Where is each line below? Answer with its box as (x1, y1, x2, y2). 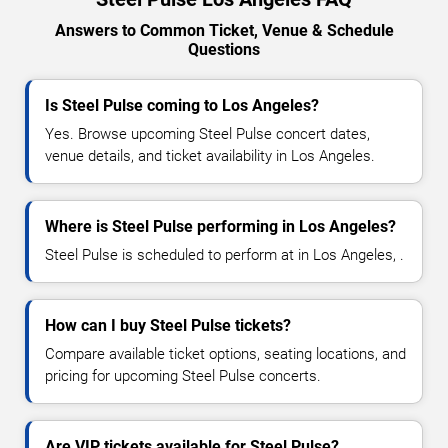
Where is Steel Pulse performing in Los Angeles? (45, 217, 396, 237)
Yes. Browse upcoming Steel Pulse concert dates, (45, 125, 370, 144)
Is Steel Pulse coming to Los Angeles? (45, 96, 319, 116)
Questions (188, 40, 260, 60)
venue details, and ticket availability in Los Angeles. (45, 147, 375, 166)
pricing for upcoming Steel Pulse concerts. (45, 367, 321, 386)
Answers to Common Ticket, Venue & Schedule (54, 21, 394, 41)
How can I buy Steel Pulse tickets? (45, 316, 291, 336)
